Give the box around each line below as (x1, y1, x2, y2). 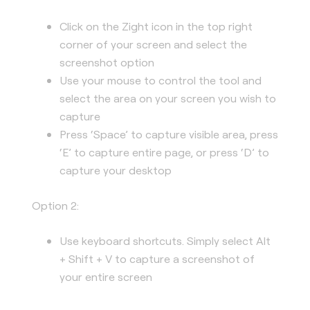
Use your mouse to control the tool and (60, 73, 262, 87)
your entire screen (60, 269, 152, 284)
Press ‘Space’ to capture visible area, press (60, 127, 278, 141)
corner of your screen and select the (60, 37, 247, 51)
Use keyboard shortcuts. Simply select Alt (60, 233, 271, 248)
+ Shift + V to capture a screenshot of (60, 251, 255, 266)
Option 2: (32, 198, 79, 212)
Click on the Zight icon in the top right (60, 19, 253, 33)
